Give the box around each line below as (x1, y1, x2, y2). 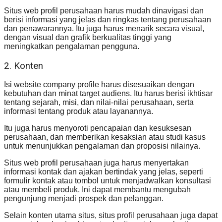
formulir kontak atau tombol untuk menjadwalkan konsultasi (4, 176, 211, 185)
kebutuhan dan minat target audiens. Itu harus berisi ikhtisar (4, 89, 213, 98)
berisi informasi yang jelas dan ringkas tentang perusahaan (4, 15, 211, 24)
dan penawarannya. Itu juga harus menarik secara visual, (4, 24, 204, 33)
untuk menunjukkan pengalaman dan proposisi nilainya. (4, 142, 200, 151)
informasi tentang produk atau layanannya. (4, 107, 153, 116)
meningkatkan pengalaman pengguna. (4, 42, 139, 51)
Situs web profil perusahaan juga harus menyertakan (4, 159, 189, 167)
